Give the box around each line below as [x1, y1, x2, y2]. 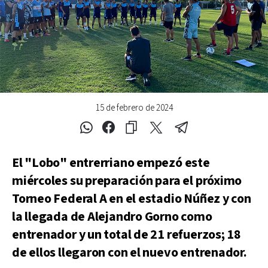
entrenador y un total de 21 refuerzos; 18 [12, 226, 241, 243]
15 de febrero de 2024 [95, 102, 173, 114]
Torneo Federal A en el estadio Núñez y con [12, 190, 251, 208]
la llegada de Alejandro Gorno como [12, 208, 212, 226]
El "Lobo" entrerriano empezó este [12, 154, 210, 172]
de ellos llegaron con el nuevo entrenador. [12, 243, 247, 261]
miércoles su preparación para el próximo [12, 172, 242, 190]
